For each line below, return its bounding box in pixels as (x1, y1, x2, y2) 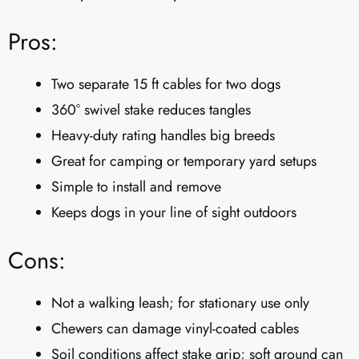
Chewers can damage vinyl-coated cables (51, 318, 299, 340)
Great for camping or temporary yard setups (51, 151, 317, 172)
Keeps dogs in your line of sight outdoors (51, 202, 296, 224)
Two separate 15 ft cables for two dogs (51, 74, 280, 95)
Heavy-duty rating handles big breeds (51, 125, 275, 147)
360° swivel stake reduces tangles (51, 99, 251, 121)
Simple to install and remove (51, 176, 221, 198)
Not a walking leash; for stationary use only (51, 292, 309, 314)
